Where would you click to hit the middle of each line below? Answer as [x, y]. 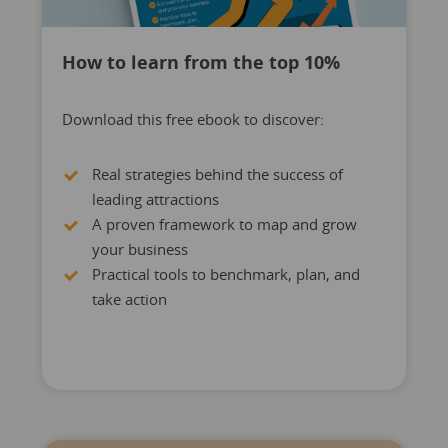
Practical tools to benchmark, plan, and [225, 274]
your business [139, 249]
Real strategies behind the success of [217, 174]
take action [129, 299]
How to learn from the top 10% [200, 62]
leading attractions [155, 199]
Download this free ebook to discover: [192, 119]
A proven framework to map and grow [224, 224]
